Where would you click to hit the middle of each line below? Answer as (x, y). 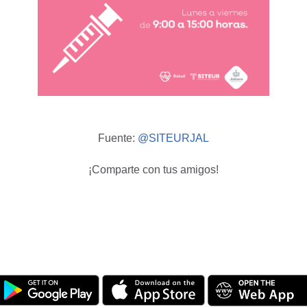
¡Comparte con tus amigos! (153, 170)
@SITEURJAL (173, 138)
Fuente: (118, 138)
